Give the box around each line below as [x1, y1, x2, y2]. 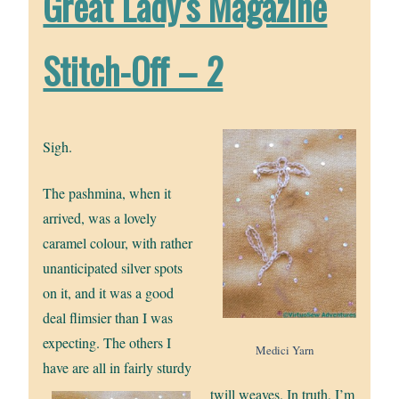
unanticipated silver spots [43, 257, 183, 277]
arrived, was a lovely [43, 208, 158, 227]
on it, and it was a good [43, 282, 175, 302]
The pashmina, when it [43, 183, 172, 202]
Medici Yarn [256, 341, 314, 358]
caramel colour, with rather [43, 232, 193, 252]
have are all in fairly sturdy [43, 357, 192, 377]
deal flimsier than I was [43, 307, 174, 327]
